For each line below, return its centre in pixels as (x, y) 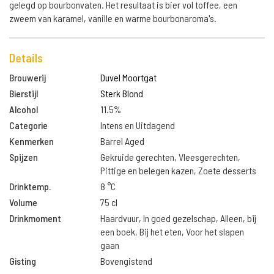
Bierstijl (24, 93)
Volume (23, 202)
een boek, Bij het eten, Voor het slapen (172, 231)
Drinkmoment (35, 218)
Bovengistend (127, 261)
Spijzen (24, 157)
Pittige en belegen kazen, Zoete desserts (179, 170)
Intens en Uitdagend (138, 125)
